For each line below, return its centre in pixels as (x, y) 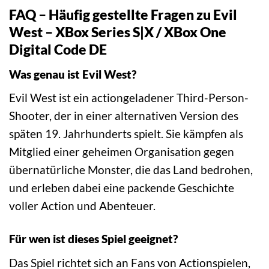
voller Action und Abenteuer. (82, 206)
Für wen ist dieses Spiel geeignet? (93, 239)
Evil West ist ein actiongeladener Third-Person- (129, 98)
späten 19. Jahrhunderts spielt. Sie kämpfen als (126, 134)
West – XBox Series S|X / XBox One (118, 32)
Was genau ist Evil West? (73, 74)
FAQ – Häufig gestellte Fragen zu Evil (123, 15)
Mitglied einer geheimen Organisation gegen (122, 152)
